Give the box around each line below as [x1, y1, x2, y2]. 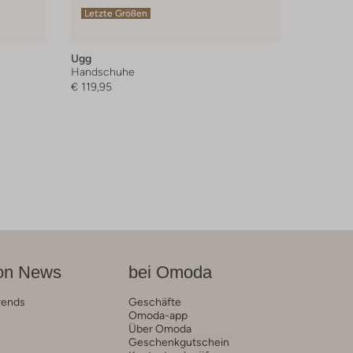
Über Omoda [128, 322, 191, 336]
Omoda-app [128, 309, 188, 322]
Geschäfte [128, 295, 181, 309]
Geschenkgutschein [128, 336, 229, 349]
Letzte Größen [84, 8, 147, 20]
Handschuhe [70, 65, 135, 79]
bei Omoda [128, 262, 212, 283]
